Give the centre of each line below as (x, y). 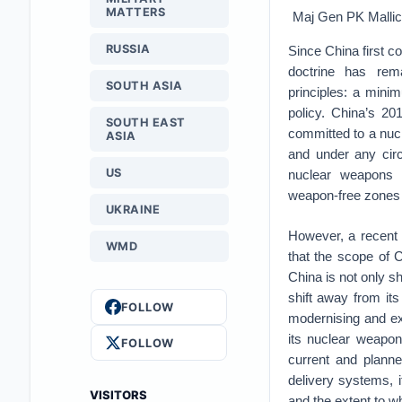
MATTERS (135, 12)
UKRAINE (133, 210)
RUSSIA (128, 49)
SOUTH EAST (145, 122)
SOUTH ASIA (144, 86)
